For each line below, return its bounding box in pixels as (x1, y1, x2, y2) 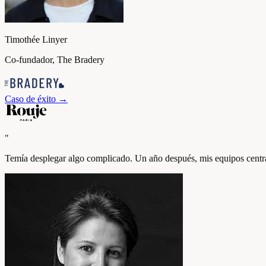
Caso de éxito (5, 94, 56, 104)
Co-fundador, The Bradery (5, 55, 104, 65)
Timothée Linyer (5, 34, 67, 45)
